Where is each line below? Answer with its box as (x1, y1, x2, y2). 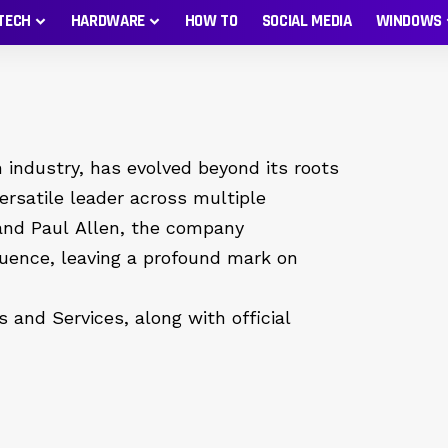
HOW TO (184, 10, 238, 32)
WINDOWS (375, 10, 443, 32)
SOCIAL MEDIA (261, 10, 352, 32)
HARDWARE (70, 10, 145, 32)
